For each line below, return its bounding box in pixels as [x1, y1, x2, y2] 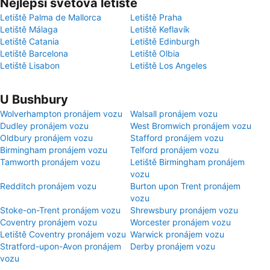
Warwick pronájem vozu [130, 229, 224, 239]
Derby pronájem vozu [130, 241, 215, 251]
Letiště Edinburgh [130, 36, 199, 46]
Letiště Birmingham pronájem [130, 157, 245, 167]
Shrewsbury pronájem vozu [130, 205, 238, 215]
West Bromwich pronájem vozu [130, 121, 251, 131]
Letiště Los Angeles [130, 60, 207, 71]
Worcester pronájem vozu [130, 217, 231, 227]
